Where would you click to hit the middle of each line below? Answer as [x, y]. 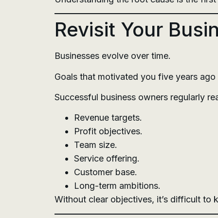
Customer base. [106, 172]
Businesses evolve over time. [113, 56]
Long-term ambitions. [117, 186]
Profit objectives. [108, 131]
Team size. [96, 145]
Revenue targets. [108, 118]
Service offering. [107, 159]
